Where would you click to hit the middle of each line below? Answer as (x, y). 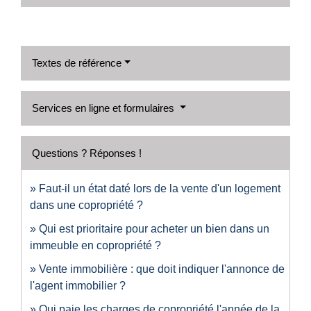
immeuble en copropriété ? (95, 245)
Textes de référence (77, 62)
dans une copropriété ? (86, 205)
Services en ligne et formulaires (104, 108)
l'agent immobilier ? (78, 285)
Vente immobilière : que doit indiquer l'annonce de (162, 269)
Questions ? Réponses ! (87, 153)
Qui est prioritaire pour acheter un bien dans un (154, 228)
